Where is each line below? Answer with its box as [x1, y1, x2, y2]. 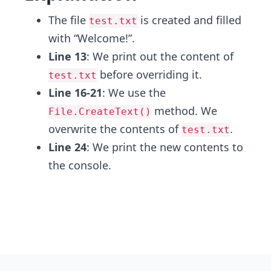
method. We [151, 103, 217, 118]
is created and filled [137, 13, 241, 27]
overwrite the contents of [48, 122, 181, 136]
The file [48, 13, 89, 27]
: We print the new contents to [87, 140, 243, 154]
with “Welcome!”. [48, 31, 135, 45]
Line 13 [48, 49, 87, 64]
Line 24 [48, 140, 87, 154]
